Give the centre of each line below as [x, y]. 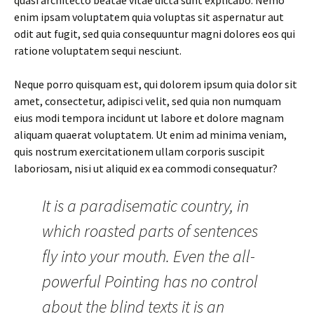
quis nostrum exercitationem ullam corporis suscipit [139, 151]
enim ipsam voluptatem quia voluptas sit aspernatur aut [149, 17]
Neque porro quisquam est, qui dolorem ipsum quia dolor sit [156, 84]
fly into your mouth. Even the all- [149, 256]
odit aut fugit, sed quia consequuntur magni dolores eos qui [155, 34]
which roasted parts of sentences [150, 231]
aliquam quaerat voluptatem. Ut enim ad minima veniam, [150, 135]
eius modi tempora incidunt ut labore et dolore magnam [149, 118]
